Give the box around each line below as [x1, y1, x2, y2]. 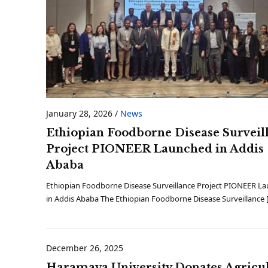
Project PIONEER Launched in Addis [46, 142, 264, 156]
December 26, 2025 [46, 242, 123, 254]
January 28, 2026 [46, 107, 112, 119]
